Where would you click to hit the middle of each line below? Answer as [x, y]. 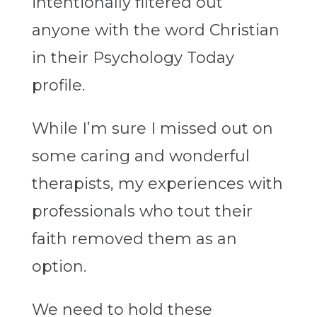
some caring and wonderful [140, 156]
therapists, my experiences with [157, 184]
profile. [58, 86]
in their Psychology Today [133, 58]
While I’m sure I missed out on [152, 129]
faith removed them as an [134, 239]
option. [59, 267]
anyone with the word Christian [155, 30]
